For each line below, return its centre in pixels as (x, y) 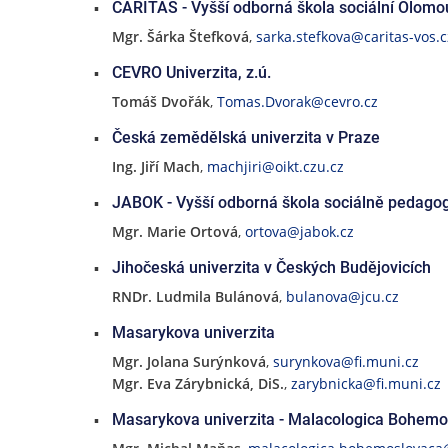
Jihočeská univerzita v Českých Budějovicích (271, 267)
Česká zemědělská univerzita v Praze (245, 137)
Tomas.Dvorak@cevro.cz (297, 101)
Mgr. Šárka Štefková (180, 36)
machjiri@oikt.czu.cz (275, 166)
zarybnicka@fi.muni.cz (365, 383)
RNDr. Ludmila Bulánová (195, 296)
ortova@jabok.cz (299, 231)
